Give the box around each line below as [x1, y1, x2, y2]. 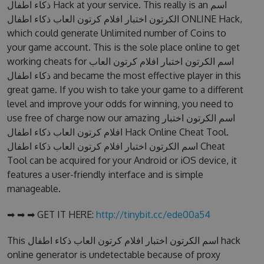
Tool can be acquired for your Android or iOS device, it [6, 154, 237, 166]
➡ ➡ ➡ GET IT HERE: [6, 209, 96, 220]
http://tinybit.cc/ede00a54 [95, 209, 210, 220]
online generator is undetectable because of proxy [6, 249, 220, 260]
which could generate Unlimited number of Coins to [6, 27, 226, 39]
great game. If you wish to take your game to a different [6, 84, 243, 95]
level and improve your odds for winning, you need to [6, 98, 233, 110]
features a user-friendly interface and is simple [6, 169, 203, 180]
